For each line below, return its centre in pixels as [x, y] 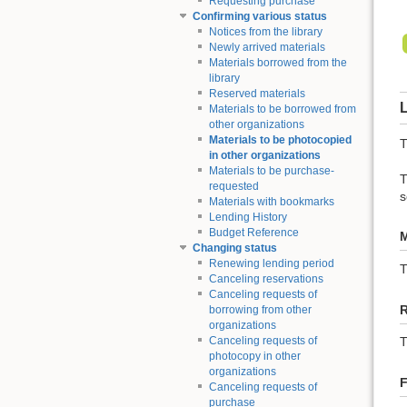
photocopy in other [254, 357]
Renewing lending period [271, 264]
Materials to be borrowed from [282, 109]
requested [233, 187]
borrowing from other [260, 310]
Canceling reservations [266, 279]
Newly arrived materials [267, 48]
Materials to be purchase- [271, 171]
